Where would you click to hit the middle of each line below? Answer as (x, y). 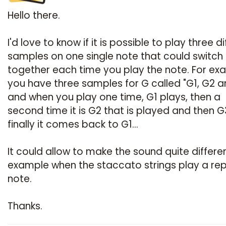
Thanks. (25, 206)
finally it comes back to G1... (73, 124)
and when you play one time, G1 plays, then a (114, 97)
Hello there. (34, 15)
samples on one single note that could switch (115, 56)
